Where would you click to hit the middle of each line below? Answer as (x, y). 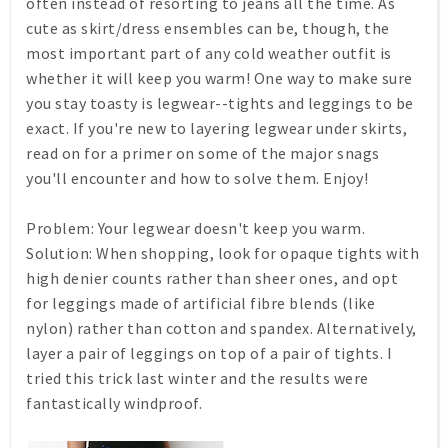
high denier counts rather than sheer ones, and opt (212, 278)
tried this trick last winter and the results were (197, 378)
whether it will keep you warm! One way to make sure (219, 78)
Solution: (59, 253)
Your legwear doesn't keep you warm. (229, 228)
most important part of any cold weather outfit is (209, 53)
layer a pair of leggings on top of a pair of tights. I (209, 353)
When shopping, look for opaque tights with (255, 253)
